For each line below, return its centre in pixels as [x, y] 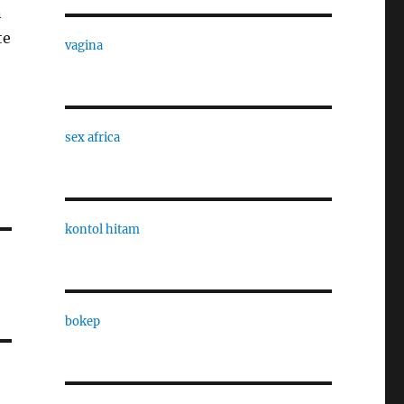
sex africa [92, 138]
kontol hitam [102, 230]
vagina [83, 46]
